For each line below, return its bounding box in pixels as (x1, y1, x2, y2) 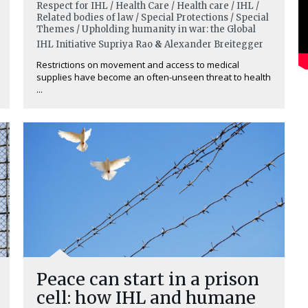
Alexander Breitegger (164, 38, 263, 50)
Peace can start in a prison (36, 268, 259, 290)
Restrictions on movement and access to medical (36, 58, 239, 71)
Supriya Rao (98, 38, 153, 50)
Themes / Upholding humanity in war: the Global (36, 23, 256, 35)
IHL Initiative (36, 38, 96, 50)
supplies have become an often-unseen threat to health (36, 71, 271, 83)
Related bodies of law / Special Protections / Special (36, 12, 269, 23)
